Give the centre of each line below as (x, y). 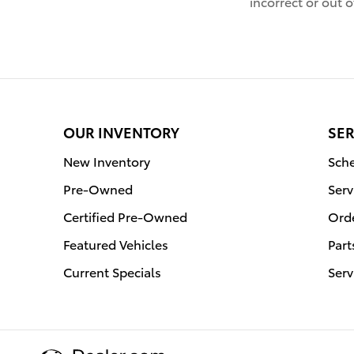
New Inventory (107, 160)
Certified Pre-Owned (125, 216)
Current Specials (112, 271)
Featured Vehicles (116, 243)
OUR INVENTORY (121, 131)
